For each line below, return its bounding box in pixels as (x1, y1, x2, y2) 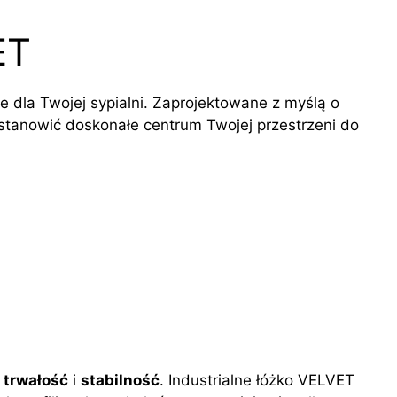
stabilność (81, 371, 160, 390)
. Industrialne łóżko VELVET (160, 371, 354, 390)
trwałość (4, 371, 68, 390)
